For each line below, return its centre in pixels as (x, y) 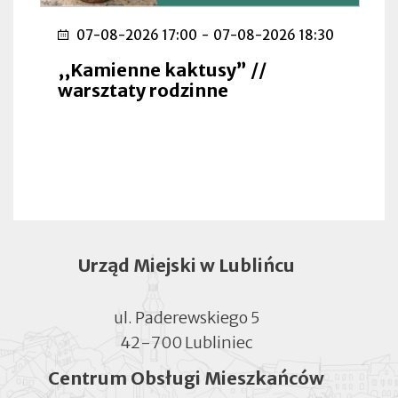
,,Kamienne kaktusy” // (162, 69)
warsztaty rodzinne (143, 90)
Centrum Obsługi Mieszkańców (186, 378)
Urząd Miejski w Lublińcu (186, 265)
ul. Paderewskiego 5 (186, 317)
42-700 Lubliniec (186, 342)
